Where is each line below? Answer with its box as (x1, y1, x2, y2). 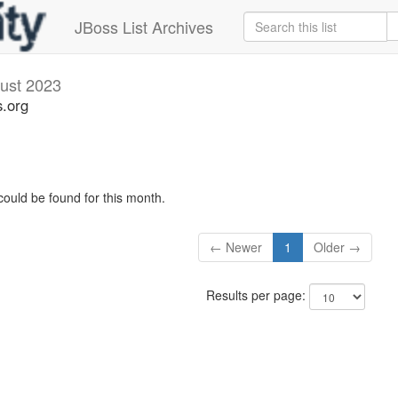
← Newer (210, 238, 263, 257)
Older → (314, 238, 362, 257)
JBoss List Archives (75, 15, 213, 38)
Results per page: (205, 286, 309, 305)
